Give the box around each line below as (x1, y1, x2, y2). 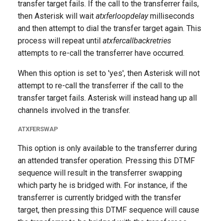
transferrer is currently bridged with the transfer (18, 193, 181, 202)
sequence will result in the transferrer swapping (18, 168, 182, 178)
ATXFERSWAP (18, 125, 58, 133)
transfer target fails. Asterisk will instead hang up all (18, 93, 197, 103)
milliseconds (148, 11, 194, 21)
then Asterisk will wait (18, 11, 96, 21)
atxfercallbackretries (103, 36, 171, 45)
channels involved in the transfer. (18, 106, 130, 115)
